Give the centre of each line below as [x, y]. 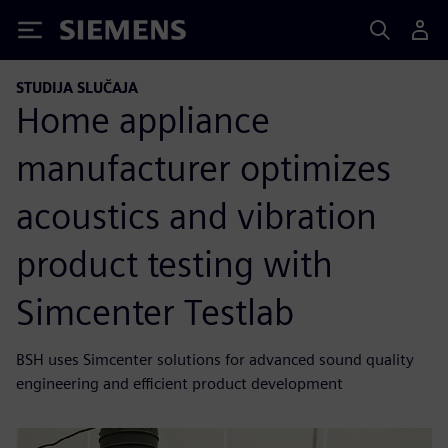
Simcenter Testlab [155, 311]
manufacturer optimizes [203, 167]
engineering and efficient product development [179, 383]
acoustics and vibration [196, 215]
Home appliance [143, 119]
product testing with [174, 263]
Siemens [93, 33]
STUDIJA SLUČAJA [77, 87]
